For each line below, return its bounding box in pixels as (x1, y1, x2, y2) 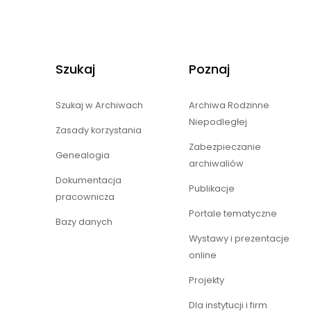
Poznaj (189, 60, 230, 78)
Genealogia (56, 149, 110, 161)
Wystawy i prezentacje (189, 232, 289, 244)
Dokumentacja (56, 174, 121, 186)
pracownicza (56, 190, 115, 203)
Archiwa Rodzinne (189, 99, 269, 111)
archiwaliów (189, 157, 244, 169)
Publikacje (189, 182, 235, 194)
